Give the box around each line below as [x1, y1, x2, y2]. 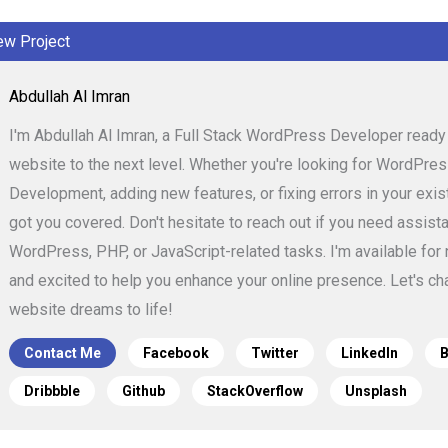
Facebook [143, 344, 209, 361]
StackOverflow [207, 382, 303, 399]
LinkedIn [341, 344, 398, 361]
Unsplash [345, 382, 407, 399]
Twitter [251, 344, 299, 361]
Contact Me [24, 344, 101, 361]
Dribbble [24, 382, 80, 399]
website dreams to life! [9, 299, 173, 319]
